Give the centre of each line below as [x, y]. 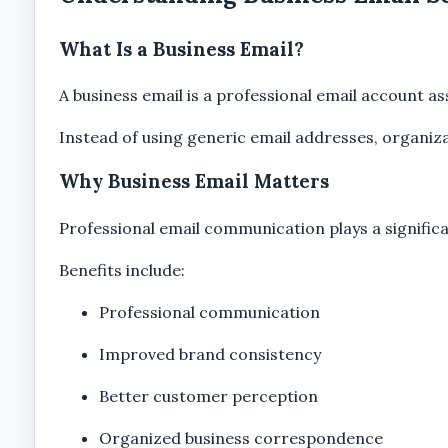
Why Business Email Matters [193, 181]
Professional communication [209, 311]
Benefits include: [121, 269]
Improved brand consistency [209, 353]
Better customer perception [208, 395]
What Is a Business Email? [181, 48]
